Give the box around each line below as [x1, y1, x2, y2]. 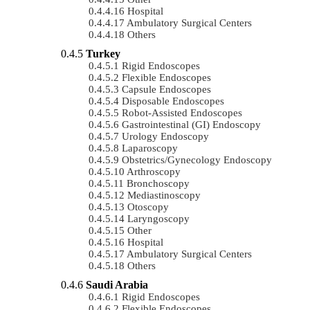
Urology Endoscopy [122, 130, 209, 142]
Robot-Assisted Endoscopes [122, 107, 242, 118]
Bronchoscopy [127, 177, 190, 189]
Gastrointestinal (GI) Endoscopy [122, 118, 261, 130]
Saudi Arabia [86, 278, 148, 291]
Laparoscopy [122, 142, 178, 154]
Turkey [86, 47, 120, 60]
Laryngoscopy [127, 212, 190, 224]
